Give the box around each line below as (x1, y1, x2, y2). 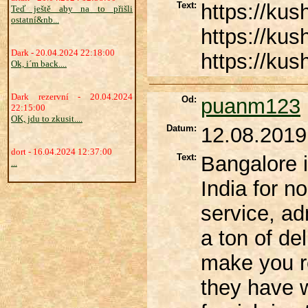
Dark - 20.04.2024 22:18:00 (11, 47, 115, 58)
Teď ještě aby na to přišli (11, 3, 133, 14)
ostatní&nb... (11, 14, 59, 25)
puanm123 (201, 94, 300, 118)
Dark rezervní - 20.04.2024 (11, 91, 133, 102)
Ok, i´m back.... (11, 58, 67, 69)
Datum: (166, 123, 197, 133)
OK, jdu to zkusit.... (11, 113, 82, 124)
